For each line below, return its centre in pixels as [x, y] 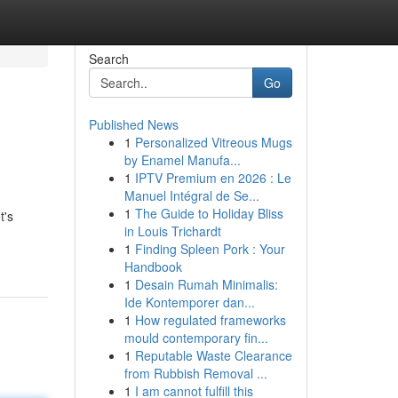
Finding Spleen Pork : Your [210, 249]
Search [108, 59]
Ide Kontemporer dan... [189, 302]
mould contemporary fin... [196, 338]
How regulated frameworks [210, 320]
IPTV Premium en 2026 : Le [213, 178]
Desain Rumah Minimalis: [206, 284]
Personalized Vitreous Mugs [213, 142]
